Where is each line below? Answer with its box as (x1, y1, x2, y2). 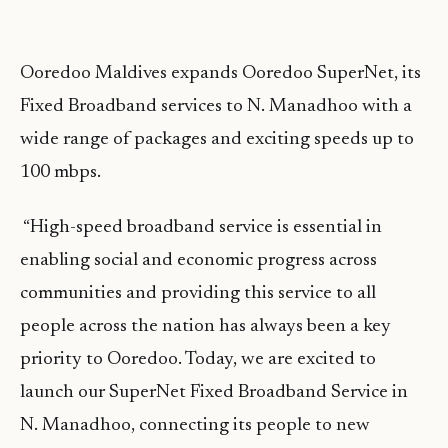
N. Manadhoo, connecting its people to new (20, 416, 370, 436)
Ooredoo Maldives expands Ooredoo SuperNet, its (20, 64, 421, 84)
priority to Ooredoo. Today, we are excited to (20, 350, 376, 370)
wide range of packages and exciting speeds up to (20, 130, 414, 150)
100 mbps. (20, 163, 101, 183)
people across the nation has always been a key (20, 317, 391, 337)
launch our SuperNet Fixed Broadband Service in (20, 383, 408, 403)
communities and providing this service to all (20, 284, 376, 304)
